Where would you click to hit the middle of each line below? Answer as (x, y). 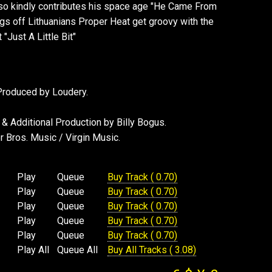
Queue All (77, 250)
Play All (33, 250)
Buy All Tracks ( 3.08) (151, 250)
